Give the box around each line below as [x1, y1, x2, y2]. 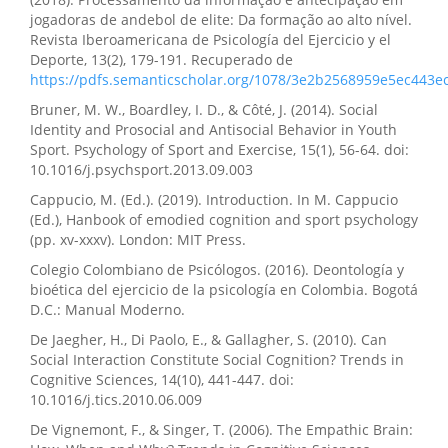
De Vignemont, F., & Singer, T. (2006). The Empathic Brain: [30, 420, 413, 440]
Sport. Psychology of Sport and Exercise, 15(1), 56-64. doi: [30, 140, 409, 160]
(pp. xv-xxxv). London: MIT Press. [30, 230, 246, 250]
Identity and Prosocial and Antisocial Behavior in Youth [30, 120, 397, 140]
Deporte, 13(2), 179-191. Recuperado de [30, 50, 293, 70]
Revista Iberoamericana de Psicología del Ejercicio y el [30, 30, 391, 50]
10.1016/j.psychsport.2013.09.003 [30, 160, 253, 180]
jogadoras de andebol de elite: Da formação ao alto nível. [30, 10, 412, 30]
